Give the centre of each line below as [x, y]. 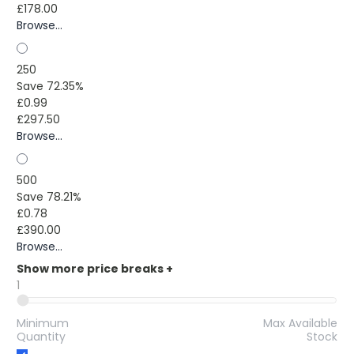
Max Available [300, 323]
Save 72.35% [50, 86]
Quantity [41, 336]
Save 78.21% [49, 196]
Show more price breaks [91, 268]
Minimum [43, 323]
